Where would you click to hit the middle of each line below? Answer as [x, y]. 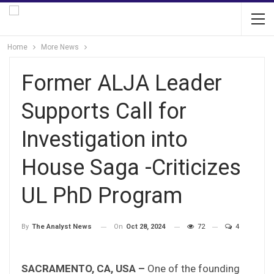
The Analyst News [62, 227]
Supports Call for [104, 111]
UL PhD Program [102, 196]
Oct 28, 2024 [146, 227]
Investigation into [105, 139]
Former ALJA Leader [122, 83]
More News [60, 47]
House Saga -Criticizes [131, 168]
